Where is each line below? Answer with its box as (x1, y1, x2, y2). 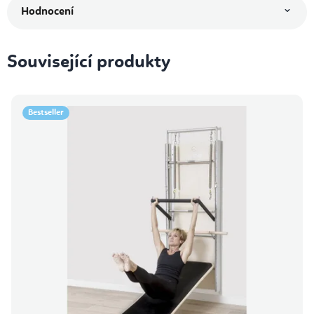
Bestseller (28, 109, 64, 118)
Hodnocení (21, 6, 74, 18)
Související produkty (7, 53, 170, 72)
